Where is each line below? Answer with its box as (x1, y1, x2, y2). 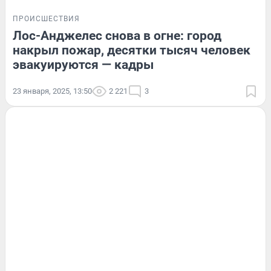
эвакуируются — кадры (13, 57, 154, 72)
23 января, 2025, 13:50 (13, 86, 92, 96)
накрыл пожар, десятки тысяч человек (13, 42, 250, 57)
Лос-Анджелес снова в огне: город (13, 28, 221, 43)
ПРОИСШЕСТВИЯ (13, 14, 80, 23)
